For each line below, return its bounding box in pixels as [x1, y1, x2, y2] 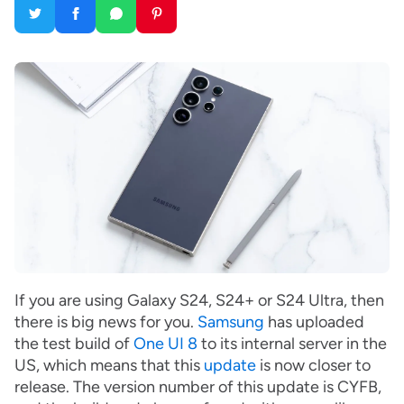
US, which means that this [14, 355, 204, 376]
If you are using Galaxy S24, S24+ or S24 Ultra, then [14, 290, 384, 311]
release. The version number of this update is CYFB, [14, 377, 381, 398]
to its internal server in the [197, 334, 387, 354]
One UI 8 [133, 334, 197, 354]
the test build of [14, 334, 133, 354]
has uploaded [264, 312, 364, 333]
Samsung [197, 312, 264, 333]
